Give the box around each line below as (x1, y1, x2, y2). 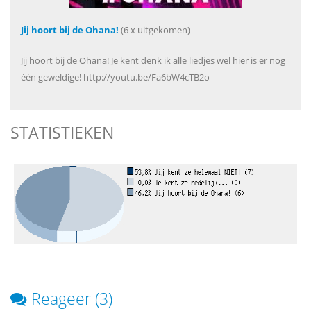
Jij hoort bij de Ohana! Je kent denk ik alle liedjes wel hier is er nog (21, 54, 285, 67)
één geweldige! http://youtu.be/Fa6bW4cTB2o (21, 71, 210, 83)
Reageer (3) (31, 287, 112, 310)
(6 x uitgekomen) (119, 24, 190, 36)
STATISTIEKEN (10, 121, 114, 144)
